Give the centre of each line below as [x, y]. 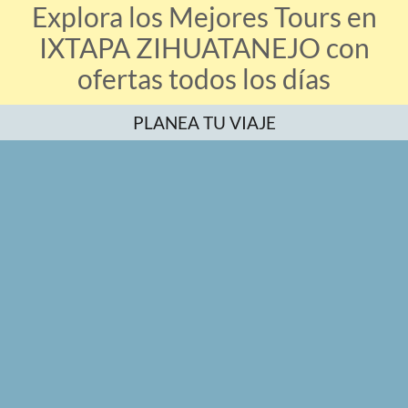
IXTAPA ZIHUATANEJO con [204, 48]
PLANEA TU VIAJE [204, 123]
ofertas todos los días [204, 79]
